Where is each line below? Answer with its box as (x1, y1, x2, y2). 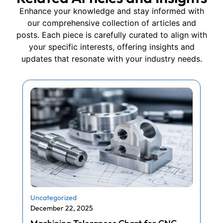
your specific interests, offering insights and (28, 42, 195, 52)
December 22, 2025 (30, 203, 93, 213)
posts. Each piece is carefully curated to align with (16, 30, 207, 40)
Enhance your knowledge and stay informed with (19, 6, 204, 16)
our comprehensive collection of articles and (27, 18, 196, 28)
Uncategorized (30, 193, 77, 202)
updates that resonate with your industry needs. (21, 54, 202, 64)
